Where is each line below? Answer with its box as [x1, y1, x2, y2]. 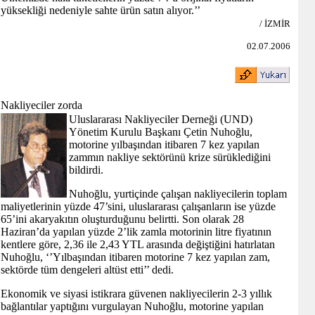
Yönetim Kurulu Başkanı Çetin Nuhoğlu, [69, 126, 252, 138]
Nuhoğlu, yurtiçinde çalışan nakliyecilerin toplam [69, 188, 287, 200]
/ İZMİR [259, 18, 290, 29]
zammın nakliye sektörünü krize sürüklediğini [69, 151, 271, 163]
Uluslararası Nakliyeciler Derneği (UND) [69, 113, 252, 125]
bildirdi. [69, 164, 103, 176]
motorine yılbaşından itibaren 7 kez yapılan [69, 139, 259, 150]
